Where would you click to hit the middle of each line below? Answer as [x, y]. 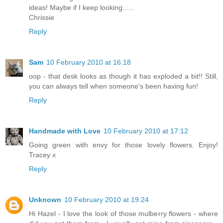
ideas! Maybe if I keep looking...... [82, 8]
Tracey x [42, 155]
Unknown [45, 200]
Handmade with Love [65, 131]
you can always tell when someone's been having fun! [113, 86]
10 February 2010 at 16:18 [89, 62]
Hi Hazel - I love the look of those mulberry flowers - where [123, 214]
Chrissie [42, 18]
